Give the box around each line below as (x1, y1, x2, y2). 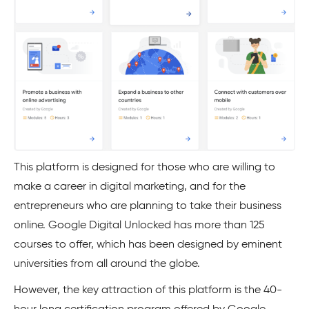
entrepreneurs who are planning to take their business (14, 201, 281, 212)
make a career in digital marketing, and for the (14, 181, 246, 193)
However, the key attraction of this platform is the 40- (14, 285, 282, 297)
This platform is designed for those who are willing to (14, 162, 275, 174)
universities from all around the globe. (14, 259, 200, 270)
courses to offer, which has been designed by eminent (14, 239, 282, 251)
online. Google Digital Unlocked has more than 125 (14, 220, 265, 232)
